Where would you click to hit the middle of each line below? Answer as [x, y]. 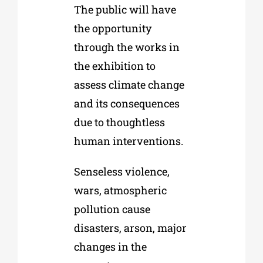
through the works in [127, 47]
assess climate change [129, 84]
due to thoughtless [119, 122]
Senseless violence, [122, 171]
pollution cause [112, 209]
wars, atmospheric [120, 190]
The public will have [125, 9]
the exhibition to [114, 65]
